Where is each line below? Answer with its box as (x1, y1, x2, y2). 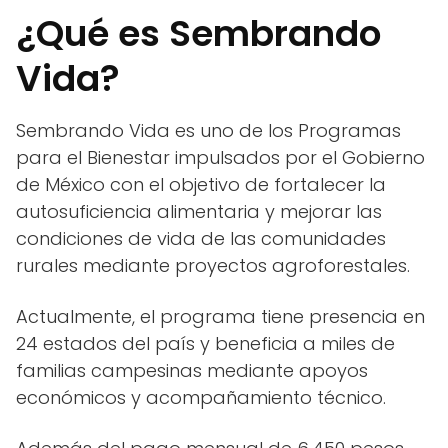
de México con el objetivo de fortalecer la (16, 172, 386, 198)
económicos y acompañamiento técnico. (16, 385, 386, 411)
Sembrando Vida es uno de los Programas (16, 118, 401, 144)
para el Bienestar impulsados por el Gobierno (16, 145, 425, 171)
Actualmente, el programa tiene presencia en (16, 304, 425, 330)
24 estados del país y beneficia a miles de (16, 331, 395, 357)
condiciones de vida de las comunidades (16, 226, 386, 252)
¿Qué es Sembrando (16, 8, 381, 60)
